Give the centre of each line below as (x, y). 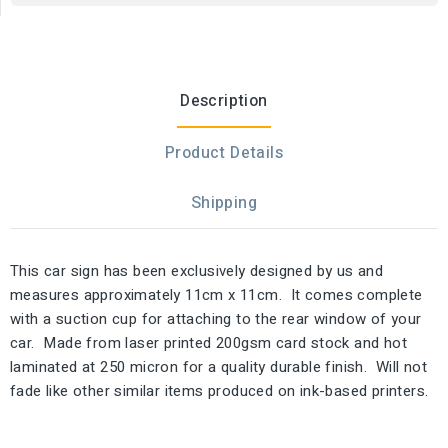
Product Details (224, 152)
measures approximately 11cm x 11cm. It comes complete (216, 294)
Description (224, 100)
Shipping (224, 202)
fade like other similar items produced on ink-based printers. (219, 390)
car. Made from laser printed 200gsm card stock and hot (208, 342)
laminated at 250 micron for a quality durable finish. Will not (219, 366)
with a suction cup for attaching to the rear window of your (216, 318)
